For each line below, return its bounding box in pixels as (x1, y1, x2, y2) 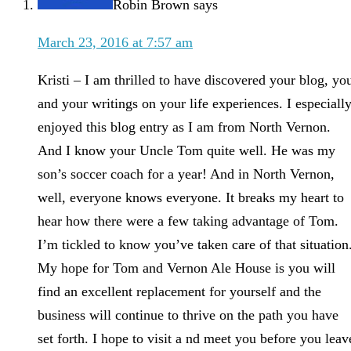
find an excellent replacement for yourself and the (38, 284, 321, 300)
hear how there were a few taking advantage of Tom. (38, 213, 338, 230)
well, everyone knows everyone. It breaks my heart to (38, 190, 344, 206)
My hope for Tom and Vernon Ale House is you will (38, 260, 335, 277)
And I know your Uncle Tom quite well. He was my (38, 143, 335, 159)
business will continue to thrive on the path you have (38, 307, 338, 324)
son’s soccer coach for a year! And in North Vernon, (38, 166, 335, 183)
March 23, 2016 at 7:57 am (38, 34, 193, 51)
